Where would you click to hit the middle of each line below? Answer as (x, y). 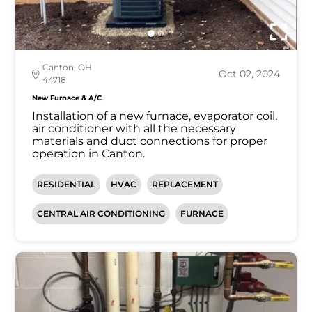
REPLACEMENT (185, 185)
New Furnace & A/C (67, 98)
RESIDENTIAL (67, 185)
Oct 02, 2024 (249, 74)
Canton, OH (68, 68)
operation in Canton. (89, 154)
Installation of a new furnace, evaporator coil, (155, 116)
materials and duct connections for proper (150, 141)
